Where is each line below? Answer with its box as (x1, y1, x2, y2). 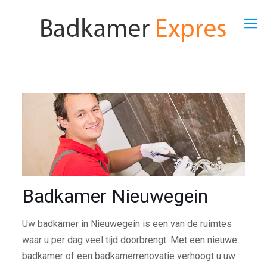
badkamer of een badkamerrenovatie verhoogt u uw (21, 250, 235, 262)
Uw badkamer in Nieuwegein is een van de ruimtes (21, 218, 232, 230)
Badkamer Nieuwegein (21, 185, 208, 208)
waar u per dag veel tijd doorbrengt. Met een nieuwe (21, 234, 237, 246)
